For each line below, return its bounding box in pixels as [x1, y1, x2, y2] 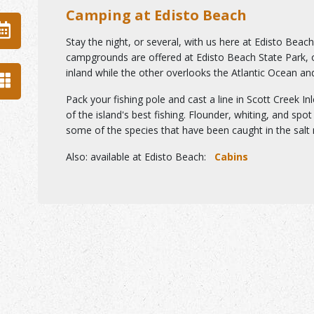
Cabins [214, 150, 248, 163]
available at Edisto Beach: [88, 150, 206, 163]
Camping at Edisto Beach [66, 6, 247, 25]
